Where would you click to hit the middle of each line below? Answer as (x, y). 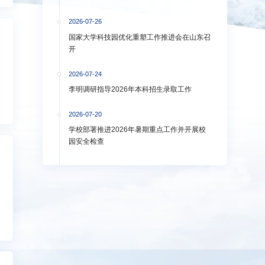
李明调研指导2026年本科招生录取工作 (130, 90)
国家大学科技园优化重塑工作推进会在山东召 (140, 37)
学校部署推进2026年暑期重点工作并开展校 (138, 130)
